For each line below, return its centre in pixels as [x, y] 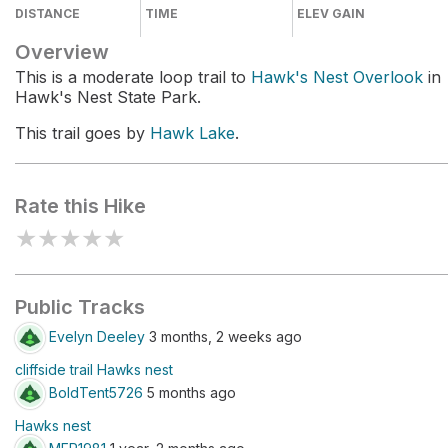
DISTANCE [47, 13]
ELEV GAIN [331, 13]
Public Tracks [80, 307]
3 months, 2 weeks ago [223, 336]
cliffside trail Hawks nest [94, 369]
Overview [62, 52]
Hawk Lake [192, 133]
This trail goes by [82, 133]
